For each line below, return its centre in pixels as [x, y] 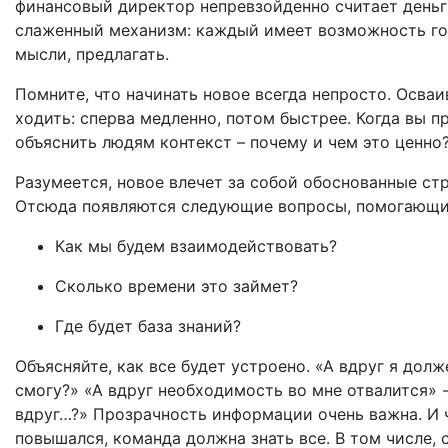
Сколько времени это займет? [179, 286]
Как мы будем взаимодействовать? [198, 246]
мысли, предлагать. [92, 54]
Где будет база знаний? [148, 326]
